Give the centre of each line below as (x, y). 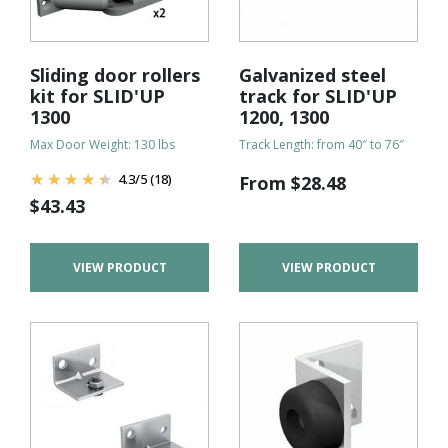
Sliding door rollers (115, 74)
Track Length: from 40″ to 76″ (321, 144)
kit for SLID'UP (97, 95)
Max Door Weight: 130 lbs (102, 144)
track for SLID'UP (318, 95)
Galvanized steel (312, 74)
